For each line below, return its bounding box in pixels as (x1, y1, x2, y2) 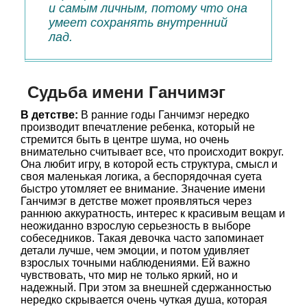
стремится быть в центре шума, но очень (21, 134, 229, 145)
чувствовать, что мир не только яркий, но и (21, 269, 238, 281)
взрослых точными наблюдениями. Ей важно (21, 257, 250, 269)
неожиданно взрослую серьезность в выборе (21, 220, 251, 232)
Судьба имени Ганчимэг (27, 83, 225, 101)
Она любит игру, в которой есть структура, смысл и (21, 158, 278, 170)
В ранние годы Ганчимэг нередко (78, 109, 249, 121)
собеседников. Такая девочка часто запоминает (21, 232, 264, 244)
